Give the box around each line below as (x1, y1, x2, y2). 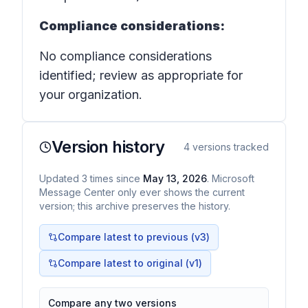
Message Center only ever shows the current (39, 186, 245, 198)
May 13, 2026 (143, 173, 207, 184)
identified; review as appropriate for (39, 68, 243, 82)
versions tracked (190, 141, 269, 153)
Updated (39, 173, 82, 184)
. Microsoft (207, 173, 254, 184)
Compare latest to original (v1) (58, 257, 202, 269)
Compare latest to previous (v (58, 231, 200, 243)
